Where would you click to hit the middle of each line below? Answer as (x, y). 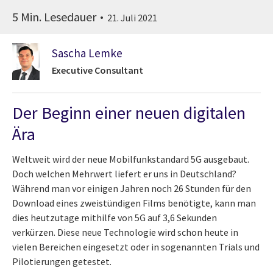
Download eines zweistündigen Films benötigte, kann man (134, 203)
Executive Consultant (97, 70)
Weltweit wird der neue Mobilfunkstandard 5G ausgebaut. (131, 159)
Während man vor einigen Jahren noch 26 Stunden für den (132, 188)
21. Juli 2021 (132, 17)
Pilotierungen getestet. (62, 261)
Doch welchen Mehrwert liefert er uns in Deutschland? (124, 173)
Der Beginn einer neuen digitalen (129, 112)
